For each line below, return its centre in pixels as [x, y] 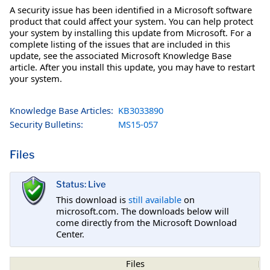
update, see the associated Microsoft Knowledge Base [121, 55]
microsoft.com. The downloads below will [143, 211]
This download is [92, 199]
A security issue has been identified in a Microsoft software [131, 9]
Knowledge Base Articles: [61, 110]
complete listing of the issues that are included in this [120, 44]
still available [155, 199]
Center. [70, 234]
